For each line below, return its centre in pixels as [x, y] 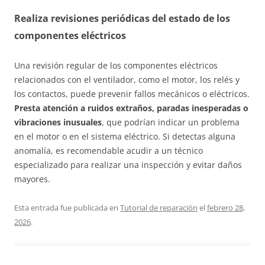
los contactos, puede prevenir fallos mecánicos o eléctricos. [132, 93]
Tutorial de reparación [159, 207]
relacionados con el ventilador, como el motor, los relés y [127, 79]
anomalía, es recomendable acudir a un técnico [109, 150]
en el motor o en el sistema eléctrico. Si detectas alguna [125, 136]
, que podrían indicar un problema [171, 122]
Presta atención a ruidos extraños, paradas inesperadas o [131, 108]
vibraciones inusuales [58, 122]
